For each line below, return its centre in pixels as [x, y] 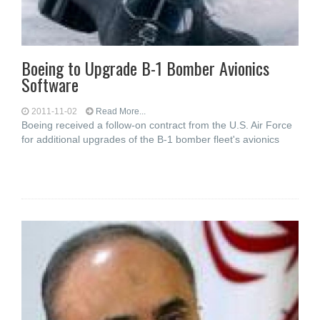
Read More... [121, 111]
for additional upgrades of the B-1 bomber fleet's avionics [150, 139]
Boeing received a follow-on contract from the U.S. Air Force [157, 125]
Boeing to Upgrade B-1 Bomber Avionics [145, 68]
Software [50, 84]
